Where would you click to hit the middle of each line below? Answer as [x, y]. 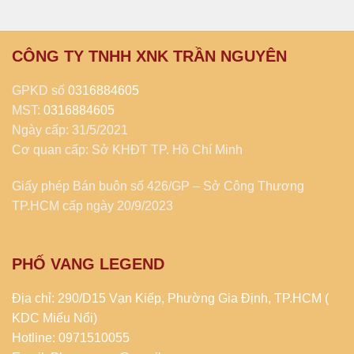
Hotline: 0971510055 [71, 337]
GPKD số [40, 91]
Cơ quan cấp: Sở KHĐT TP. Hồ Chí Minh [127, 150]
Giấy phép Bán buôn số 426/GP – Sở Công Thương [158, 186]
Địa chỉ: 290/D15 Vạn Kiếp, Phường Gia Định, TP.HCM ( [170, 298]
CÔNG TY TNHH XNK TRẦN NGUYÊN [149, 56]
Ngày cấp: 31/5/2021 [70, 130]
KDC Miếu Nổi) [55, 318]
